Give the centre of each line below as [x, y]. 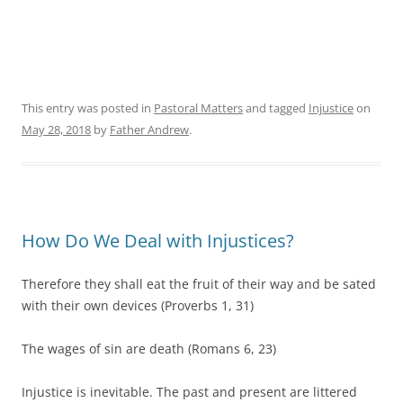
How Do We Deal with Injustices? [158, 240]
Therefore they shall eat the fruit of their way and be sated [199, 283]
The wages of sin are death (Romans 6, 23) [149, 348]
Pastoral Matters [198, 107]
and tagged [276, 107]
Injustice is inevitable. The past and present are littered [189, 391]
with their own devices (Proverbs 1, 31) [138, 305]
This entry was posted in [88, 107]
